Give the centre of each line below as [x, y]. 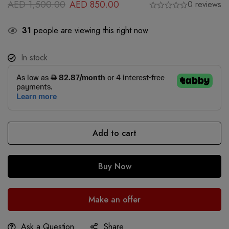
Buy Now [114, 167]
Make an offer [114, 200]
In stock [34, 58]
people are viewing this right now [90, 31]
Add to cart [114, 133]
